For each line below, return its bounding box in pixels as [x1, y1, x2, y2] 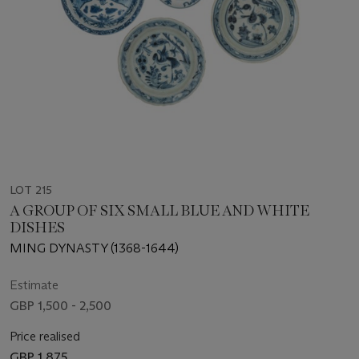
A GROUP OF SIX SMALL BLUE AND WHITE [10, 202, 309, 220]
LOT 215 [10, 183, 52, 198]
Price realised [10, 329, 80, 345]
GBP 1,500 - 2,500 [10, 298, 111, 314]
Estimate [10, 277, 58, 293]
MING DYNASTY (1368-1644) [10, 240, 179, 256]
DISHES [10, 219, 65, 237]
